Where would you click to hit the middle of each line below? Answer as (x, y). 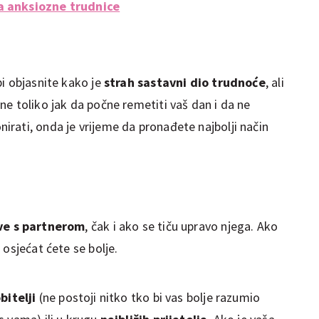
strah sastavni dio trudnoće (184, 82)
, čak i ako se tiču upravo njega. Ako (182, 226)
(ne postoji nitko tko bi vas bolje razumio (148, 297)
